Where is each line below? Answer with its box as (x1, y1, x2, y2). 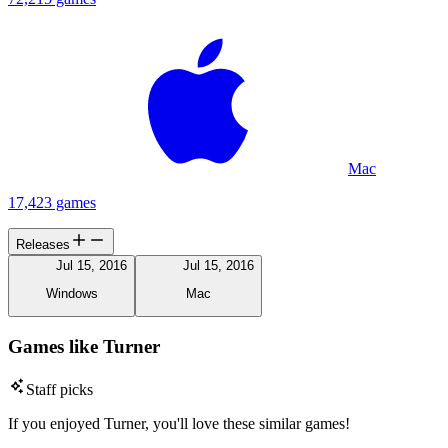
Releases (16, 236, 70, 252)
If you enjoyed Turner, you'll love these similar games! (8, 414, 350, 432)
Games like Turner (8, 336, 160, 358)
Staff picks (26, 380, 93, 398)
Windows (45, 286, 98, 302)
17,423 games (8, 193, 96, 211)
